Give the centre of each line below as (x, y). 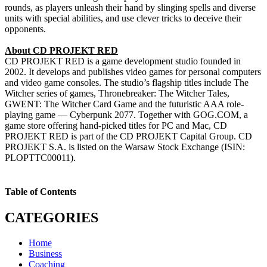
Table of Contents (41, 192)
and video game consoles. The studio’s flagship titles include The (127, 82)
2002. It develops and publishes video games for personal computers (133, 72)
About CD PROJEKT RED (61, 50)
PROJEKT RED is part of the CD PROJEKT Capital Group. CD (128, 136)
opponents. (25, 29)
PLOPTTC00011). (40, 157)
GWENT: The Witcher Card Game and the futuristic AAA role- (124, 104)
